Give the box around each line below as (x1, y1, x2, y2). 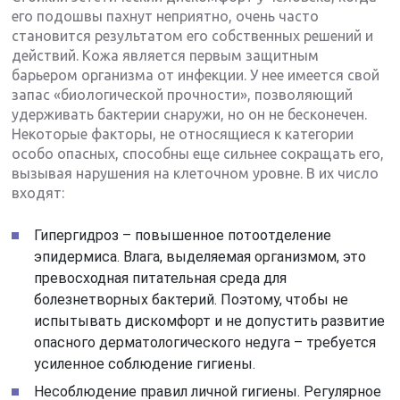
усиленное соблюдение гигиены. (34, 354, 256, 372)
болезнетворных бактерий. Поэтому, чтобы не (34, 290, 349, 308)
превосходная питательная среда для (34, 269, 287, 287)
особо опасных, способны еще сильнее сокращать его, (12, 145, 385, 162)
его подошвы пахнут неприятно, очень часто (12, 7, 320, 24)
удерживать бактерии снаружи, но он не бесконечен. (12, 105, 368, 122)
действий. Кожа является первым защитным (12, 46, 320, 63)
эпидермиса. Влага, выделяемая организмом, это (34, 247, 367, 265)
